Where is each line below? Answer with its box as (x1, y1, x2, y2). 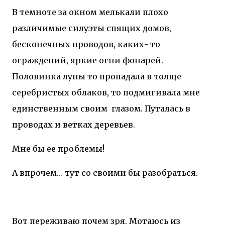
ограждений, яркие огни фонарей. (12, 55, 163, 65)
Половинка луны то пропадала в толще (12, 71, 181, 81)
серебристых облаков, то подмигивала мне (12, 87, 200, 97)
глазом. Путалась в (111, 103, 190, 114)
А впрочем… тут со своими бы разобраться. (12, 167, 198, 178)
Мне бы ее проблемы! (12, 143, 104, 154)
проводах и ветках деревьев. (12, 119, 135, 130)
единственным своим (12, 103, 107, 114)
